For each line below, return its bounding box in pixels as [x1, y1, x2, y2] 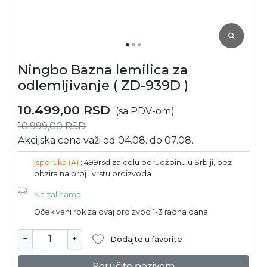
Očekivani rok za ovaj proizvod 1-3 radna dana [34, 207, 209, 216]
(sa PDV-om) [116, 105, 175, 117]
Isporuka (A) [34, 157, 79, 167]
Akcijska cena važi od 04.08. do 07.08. [18, 134, 194, 146]
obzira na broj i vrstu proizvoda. [34, 169, 154, 178]
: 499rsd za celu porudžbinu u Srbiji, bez [79, 157, 232, 167]
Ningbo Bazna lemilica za [18, 61, 188, 78]
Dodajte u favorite [110, 235, 183, 244]
